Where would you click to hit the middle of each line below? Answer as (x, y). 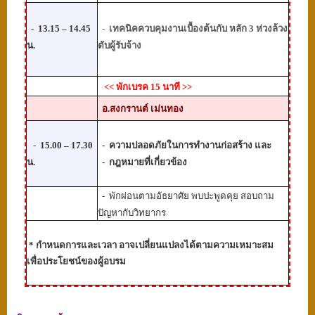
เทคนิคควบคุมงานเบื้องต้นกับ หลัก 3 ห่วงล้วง (198, 29)
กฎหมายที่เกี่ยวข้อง (148, 162)
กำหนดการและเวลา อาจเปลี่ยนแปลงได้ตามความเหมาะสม (155, 245)
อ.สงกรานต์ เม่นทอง (141, 109)
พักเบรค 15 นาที (149, 87)
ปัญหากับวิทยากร (132, 213)
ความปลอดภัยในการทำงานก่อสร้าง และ (189, 146)
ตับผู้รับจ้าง (120, 46)
